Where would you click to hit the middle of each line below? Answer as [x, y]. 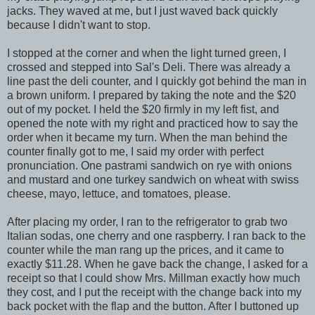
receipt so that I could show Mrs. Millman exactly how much [154, 278]
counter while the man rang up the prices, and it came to [146, 250]
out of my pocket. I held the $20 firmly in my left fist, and [143, 109]
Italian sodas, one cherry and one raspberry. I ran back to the [156, 236]
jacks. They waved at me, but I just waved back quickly [142, 11]
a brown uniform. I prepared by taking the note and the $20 [152, 95]
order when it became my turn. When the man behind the [147, 137]
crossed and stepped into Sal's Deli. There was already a [149, 67]
